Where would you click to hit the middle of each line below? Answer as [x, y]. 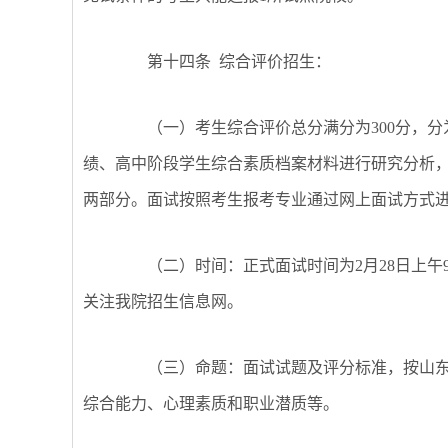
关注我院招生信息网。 [163, 301]
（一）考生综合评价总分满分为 [259, 127]
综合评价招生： [271, 61]
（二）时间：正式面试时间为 [251, 265]
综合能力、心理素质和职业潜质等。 [211, 403]
